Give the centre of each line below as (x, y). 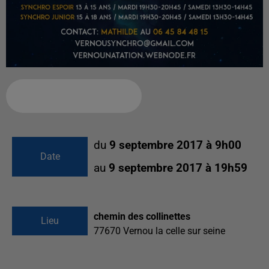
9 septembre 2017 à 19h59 (178, 168)
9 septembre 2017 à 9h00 (175, 146)
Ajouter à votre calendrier (69, 96)
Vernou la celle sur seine (174, 231)
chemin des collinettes (142, 217)
